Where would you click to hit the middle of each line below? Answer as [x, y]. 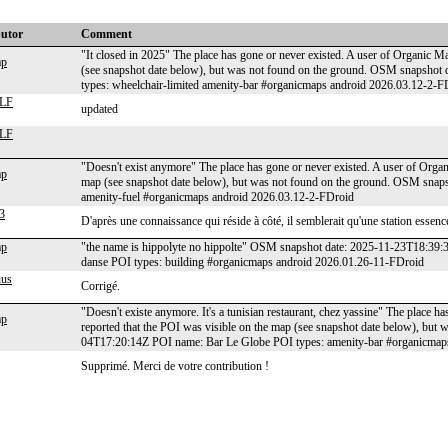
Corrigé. [100, 286]
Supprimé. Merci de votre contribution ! [175, 366]
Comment [106, 34]
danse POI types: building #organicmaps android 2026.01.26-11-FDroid [252, 262]
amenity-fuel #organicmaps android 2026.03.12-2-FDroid [217, 197]
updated [99, 109]
